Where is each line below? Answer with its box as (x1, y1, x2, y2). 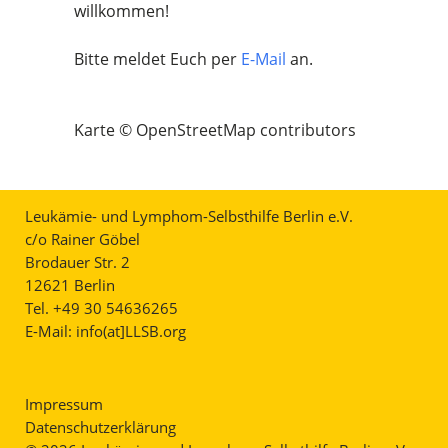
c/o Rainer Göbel (25, 229, 140, 249)
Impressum (25, 394, 103, 414)
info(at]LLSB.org (76, 321, 186, 341)
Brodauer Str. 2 (25, 252, 130, 272)
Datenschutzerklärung (25, 417, 176, 437)
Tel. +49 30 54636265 (25, 298, 178, 318)
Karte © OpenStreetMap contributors (74, 119, 356, 141)
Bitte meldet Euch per (74, 48, 241, 70)
